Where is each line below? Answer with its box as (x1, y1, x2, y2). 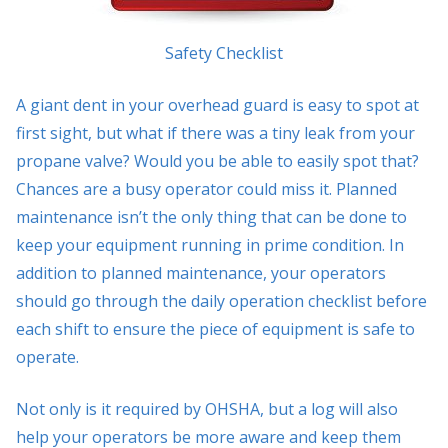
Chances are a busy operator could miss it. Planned (16, 177, 397, 200)
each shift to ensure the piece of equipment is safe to (16, 317, 415, 340)
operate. (16, 345, 79, 368)
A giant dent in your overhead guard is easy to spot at (16, 93, 419, 116)
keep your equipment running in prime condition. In (16, 233, 404, 256)
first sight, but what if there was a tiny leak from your (16, 121, 415, 144)
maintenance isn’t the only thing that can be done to (16, 205, 407, 228)
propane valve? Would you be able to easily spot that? (16, 149, 419, 172)
